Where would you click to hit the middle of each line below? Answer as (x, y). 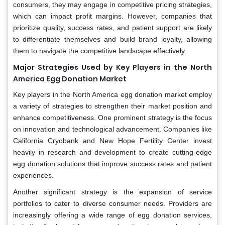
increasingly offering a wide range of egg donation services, (113, 215)
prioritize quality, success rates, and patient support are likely (113, 28)
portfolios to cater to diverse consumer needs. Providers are (113, 204)
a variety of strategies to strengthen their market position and (113, 106)
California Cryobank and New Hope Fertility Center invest (113, 141)
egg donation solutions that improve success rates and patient (113, 164)
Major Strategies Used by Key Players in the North (113, 68)
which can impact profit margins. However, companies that (113, 16)
